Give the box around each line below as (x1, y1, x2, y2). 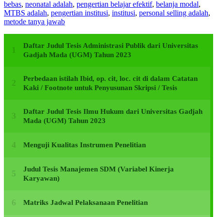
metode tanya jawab (4, 17, 65, 26)
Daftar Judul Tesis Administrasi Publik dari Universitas (23, 41, 198, 49)
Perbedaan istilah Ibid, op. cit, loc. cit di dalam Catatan (23, 74, 198, 82)
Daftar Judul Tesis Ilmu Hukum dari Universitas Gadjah (23, 107, 202, 115)
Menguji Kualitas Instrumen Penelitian (23, 140, 146, 149)
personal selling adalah (139, 8, 208, 17)
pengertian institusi (51, 8, 108, 17)
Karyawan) (23, 174, 60, 182)
